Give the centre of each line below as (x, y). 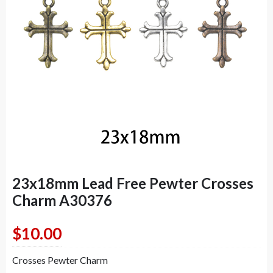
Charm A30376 (62, 200)
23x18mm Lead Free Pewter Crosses (133, 183)
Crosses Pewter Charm (60, 260)
